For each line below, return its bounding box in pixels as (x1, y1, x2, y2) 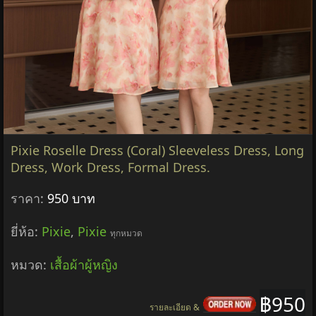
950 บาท (47, 189, 95, 207)
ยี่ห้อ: (11, 222, 42, 240)
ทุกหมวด (110, 226, 142, 239)
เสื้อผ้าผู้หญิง (50, 255, 118, 273)
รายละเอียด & (150, 300, 200, 313)
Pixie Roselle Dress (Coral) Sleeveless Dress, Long (11, 141, 304, 159)
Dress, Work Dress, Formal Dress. (11, 158, 210, 176)
